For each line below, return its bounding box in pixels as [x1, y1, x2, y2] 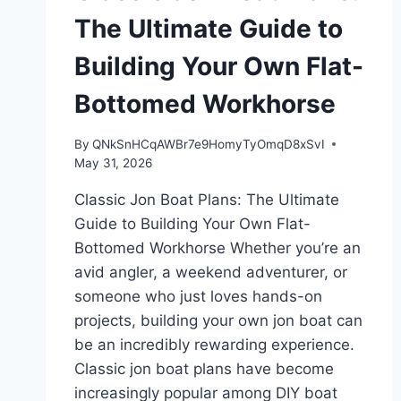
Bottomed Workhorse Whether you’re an [74, 238, 361, 257]
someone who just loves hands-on [74, 286, 322, 305]
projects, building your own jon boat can [74, 311, 363, 329]
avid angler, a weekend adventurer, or [74, 262, 347, 281]
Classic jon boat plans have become [74, 359, 334, 378]
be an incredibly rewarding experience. [74, 335, 354, 354]
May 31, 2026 [74, 155, 152, 170]
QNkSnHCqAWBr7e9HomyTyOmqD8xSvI [92, 136, 326, 151]
